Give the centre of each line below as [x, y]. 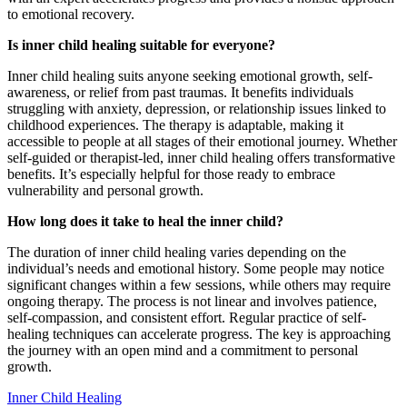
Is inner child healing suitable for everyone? [141, 45]
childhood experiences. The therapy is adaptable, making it [175, 125]
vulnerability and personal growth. [105, 191]
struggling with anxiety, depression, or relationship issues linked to [197, 109]
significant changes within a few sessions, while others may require [199, 285]
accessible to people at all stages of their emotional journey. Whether [202, 142]
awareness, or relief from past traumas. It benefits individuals [180, 93]
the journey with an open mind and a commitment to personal [183, 351]
